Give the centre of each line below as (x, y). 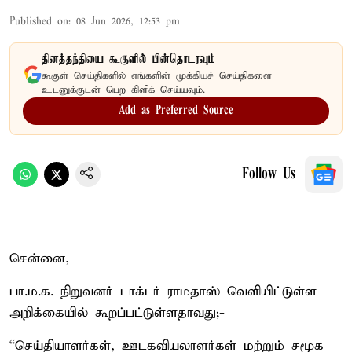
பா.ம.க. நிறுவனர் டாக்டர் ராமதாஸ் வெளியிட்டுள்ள (163, 291)
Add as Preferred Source (176, 110)
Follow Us (269, 174)
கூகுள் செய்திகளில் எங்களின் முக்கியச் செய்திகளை (157, 75)
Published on (39, 21)
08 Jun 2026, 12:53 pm (128, 21)
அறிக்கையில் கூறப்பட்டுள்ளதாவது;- (117, 313)
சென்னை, (39, 258)
